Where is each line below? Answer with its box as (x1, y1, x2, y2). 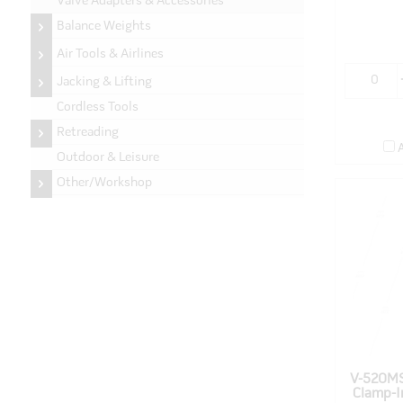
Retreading (56, 126, 119, 139)
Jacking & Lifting (56, 76, 152, 89)
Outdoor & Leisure (56, 151, 159, 165)
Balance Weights (56, 20, 151, 33)
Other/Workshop (56, 176, 152, 190)
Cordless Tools (56, 101, 139, 114)
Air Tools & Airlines (56, 48, 164, 61)
